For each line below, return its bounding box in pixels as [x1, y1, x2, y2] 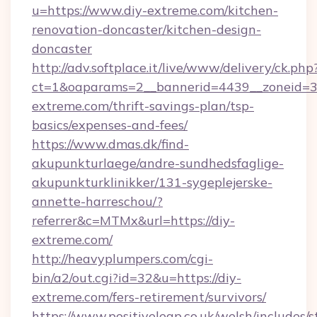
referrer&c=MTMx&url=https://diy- [32, 212, 235, 229]
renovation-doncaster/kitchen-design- [32, 21, 261, 38]
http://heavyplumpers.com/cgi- [32, 250, 213, 267]
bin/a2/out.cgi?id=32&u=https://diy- [32, 270, 241, 286]
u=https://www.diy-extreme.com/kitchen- [32, 2, 278, 18]
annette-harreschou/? [32, 193, 163, 209]
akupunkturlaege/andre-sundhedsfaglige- [32, 155, 284, 171]
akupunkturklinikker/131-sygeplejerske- [32, 174, 272, 190]
